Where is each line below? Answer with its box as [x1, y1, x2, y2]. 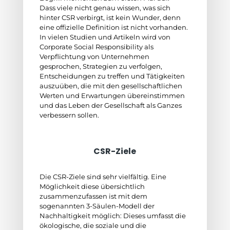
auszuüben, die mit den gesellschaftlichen [39, 82, 182, 90]
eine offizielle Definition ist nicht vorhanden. [39, 23, 188, 31]
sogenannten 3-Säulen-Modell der [39, 202, 155, 210]
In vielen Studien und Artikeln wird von [39, 33, 170, 41]
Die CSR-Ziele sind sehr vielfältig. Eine [39, 172, 166, 181]
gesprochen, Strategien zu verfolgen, [39, 62, 162, 70]
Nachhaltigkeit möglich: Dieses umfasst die [39, 212, 186, 220]
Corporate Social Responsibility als [39, 43, 154, 51]
